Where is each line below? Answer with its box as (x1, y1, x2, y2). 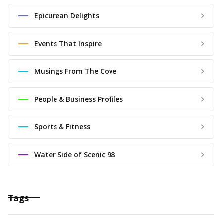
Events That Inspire (34, 38, 102, 48)
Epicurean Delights (34, 10, 99, 20)
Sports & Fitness (34, 121, 90, 131)
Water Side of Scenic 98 (34, 149, 115, 159)
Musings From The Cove (34, 66, 116, 76)
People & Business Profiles (34, 94, 123, 104)
